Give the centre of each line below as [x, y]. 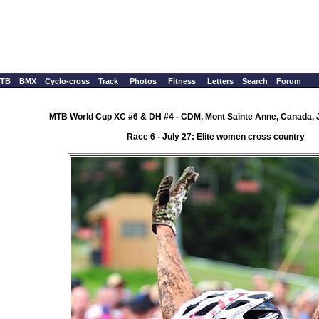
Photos [143, 81]
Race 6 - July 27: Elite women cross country [216, 136]
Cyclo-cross [67, 81]
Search [255, 81]
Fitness [182, 81]
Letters [220, 81]
